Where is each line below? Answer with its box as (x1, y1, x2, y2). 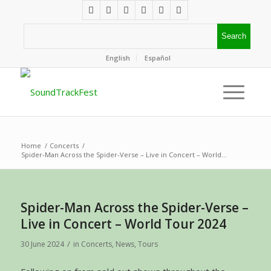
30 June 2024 (20, 239, 64, 249)
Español (145, 53, 171, 62)
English (106, 53, 131, 62)
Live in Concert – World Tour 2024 (20, 215, 226, 232)
